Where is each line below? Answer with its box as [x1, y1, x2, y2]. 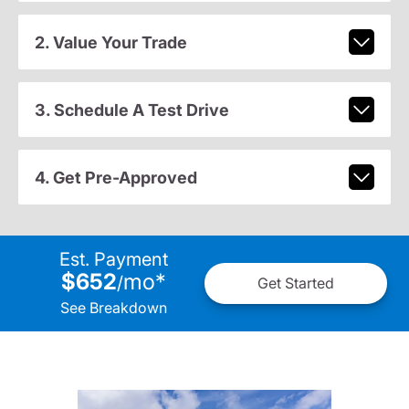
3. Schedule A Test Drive [34, 100, 229, 120]
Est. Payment [58, 247, 168, 270]
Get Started [257, 274, 334, 293]
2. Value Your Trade [34, 32, 187, 52]
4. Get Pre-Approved [34, 167, 197, 187]
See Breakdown [59, 298, 167, 317]
